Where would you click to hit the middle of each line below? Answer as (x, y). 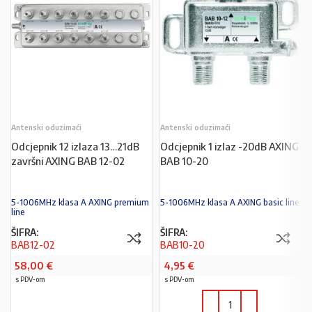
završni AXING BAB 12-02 (68, 161)
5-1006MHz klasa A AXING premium (80, 202)
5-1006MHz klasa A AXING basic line (230, 202)
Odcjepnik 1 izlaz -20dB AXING (229, 146)
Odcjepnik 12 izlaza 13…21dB (75, 146)
